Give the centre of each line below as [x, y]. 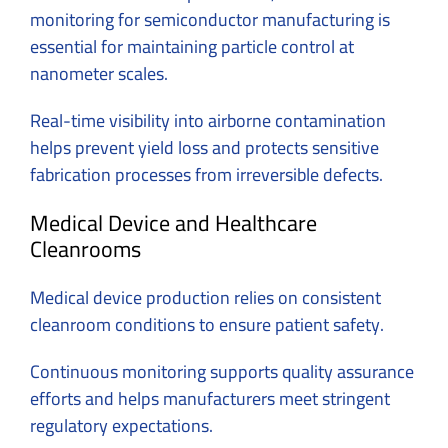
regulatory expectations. [121, 425]
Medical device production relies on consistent [205, 297]
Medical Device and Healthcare [173, 222]
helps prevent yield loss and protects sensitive [204, 147]
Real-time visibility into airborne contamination [208, 120]
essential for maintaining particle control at [192, 46]
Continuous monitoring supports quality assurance [222, 371]
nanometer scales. [99, 73]
